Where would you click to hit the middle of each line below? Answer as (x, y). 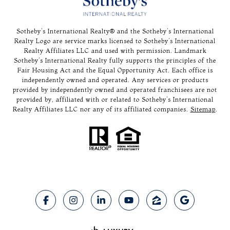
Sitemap (203, 109)
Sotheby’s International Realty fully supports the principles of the (115, 60)
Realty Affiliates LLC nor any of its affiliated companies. (101, 109)
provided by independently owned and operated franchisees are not (115, 89)
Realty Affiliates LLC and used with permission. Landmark (115, 50)
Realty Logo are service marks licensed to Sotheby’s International (115, 41)
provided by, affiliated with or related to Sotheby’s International (115, 99)
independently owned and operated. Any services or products (115, 80)
